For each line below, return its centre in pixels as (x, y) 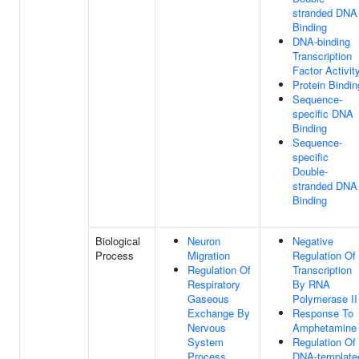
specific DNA (323, 113)
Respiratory (214, 284)
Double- (310, 171)
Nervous (207, 327)
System (206, 342)
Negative (313, 241)
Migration (209, 255)
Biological (118, 241)
